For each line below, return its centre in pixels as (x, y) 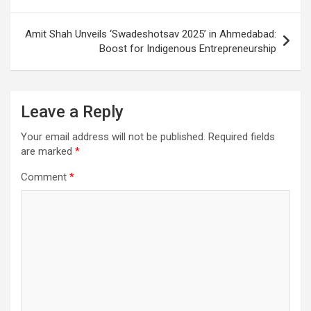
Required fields (242, 136)
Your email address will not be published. (113, 136)
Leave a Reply (72, 111)
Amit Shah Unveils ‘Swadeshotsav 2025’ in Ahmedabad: (151, 34)
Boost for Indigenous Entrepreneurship (188, 48)
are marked (48, 151)
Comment (45, 177)
